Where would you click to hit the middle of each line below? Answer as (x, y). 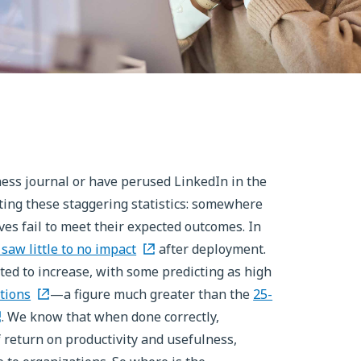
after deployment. (211, 249)
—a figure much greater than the (152, 294)
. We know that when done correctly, (111, 316)
